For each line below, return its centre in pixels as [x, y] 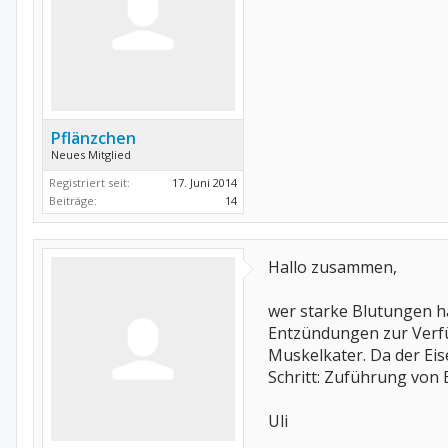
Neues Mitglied [91, 154]
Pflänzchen [93, 138]
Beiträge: [73, 200]
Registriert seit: [89, 182]
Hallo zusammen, [332, 267]
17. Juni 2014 [204, 182]
